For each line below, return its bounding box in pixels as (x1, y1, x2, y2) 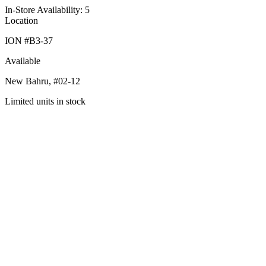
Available (5, 56, 40, 66)
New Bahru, (5, 76, 51, 86)
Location (5, 15, 38, 26)
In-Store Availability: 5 (5, 5, 90, 15)
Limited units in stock (5, 96, 85, 106)
